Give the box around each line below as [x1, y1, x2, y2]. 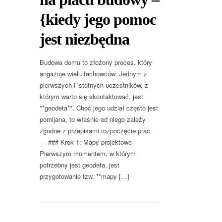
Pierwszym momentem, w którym [40, 149, 136, 159]
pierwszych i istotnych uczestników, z [40, 80, 148, 90]
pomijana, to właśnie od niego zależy [40, 114, 146, 124]
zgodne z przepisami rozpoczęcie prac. [40, 126, 152, 136]
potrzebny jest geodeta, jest [40, 160, 119, 170]
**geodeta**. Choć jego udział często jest [40, 103, 158, 113]
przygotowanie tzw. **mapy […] [40, 171, 129, 181]
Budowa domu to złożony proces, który [40, 57, 152, 67]
